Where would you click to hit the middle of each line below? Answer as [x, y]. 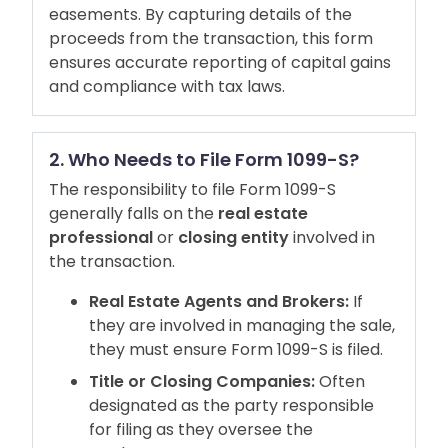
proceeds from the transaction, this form [211, 39]
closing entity [233, 238]
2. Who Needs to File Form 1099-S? [204, 160]
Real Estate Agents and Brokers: [219, 302]
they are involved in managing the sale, [242, 326]
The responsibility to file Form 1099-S [192, 190]
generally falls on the [131, 214]
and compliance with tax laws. [167, 87]
